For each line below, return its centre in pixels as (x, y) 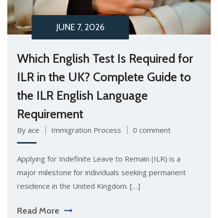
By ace (28, 130)
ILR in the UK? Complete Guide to (104, 77)
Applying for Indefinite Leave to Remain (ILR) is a (99, 159)
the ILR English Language (82, 96)
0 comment (152, 130)
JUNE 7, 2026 (80, 27)
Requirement (50, 114)
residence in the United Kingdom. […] (79, 186)
